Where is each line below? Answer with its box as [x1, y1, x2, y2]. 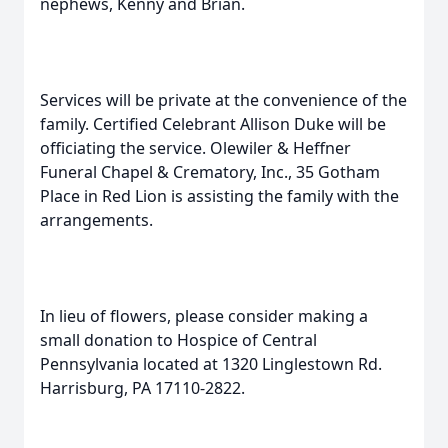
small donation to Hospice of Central [40, 329, 317, 351]
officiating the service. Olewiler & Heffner [40, 137, 351, 159]
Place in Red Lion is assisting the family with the [40, 185, 399, 207]
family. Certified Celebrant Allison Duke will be [40, 113, 386, 135]
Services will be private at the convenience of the [40, 89, 407, 111]
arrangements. [40, 209, 153, 231]
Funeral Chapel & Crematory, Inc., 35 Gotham [40, 161, 380, 183]
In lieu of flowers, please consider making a [40, 305, 368, 327]
